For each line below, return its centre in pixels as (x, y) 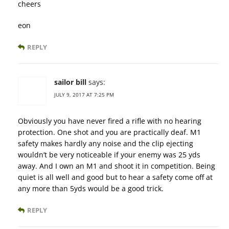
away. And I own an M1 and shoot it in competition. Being (117, 166)
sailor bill (70, 82)
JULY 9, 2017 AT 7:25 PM (84, 95)
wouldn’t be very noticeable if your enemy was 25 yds (109, 155)
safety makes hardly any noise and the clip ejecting (106, 144)
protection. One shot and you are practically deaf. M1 (109, 132)
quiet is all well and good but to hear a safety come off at (115, 177)
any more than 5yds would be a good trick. (91, 189)
